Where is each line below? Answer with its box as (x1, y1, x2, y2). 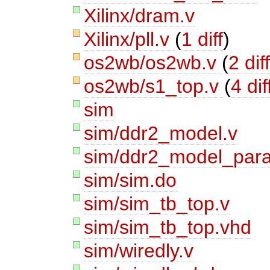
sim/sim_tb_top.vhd (84, 216, 252, 239)
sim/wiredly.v (84, 240, 194, 262)
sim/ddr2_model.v (84, 122, 238, 145)
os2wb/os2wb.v (84, 52, 222, 74)
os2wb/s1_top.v (84, 75, 225, 98)
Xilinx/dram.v (84, 5, 195, 27)
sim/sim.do (84, 169, 177, 192)
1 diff (181, 28, 224, 51)
